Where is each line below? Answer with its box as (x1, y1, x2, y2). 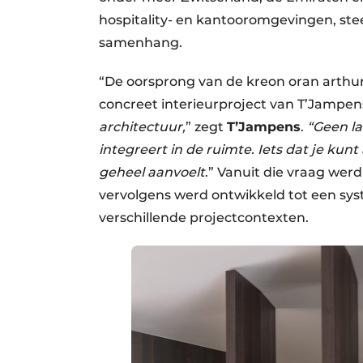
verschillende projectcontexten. (99, 210, 309, 225)
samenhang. (99, 35, 182, 50)
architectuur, (99, 119, 186, 135)
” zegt (186, 119, 227, 135)
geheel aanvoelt (99, 164, 205, 180)
